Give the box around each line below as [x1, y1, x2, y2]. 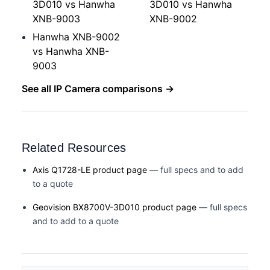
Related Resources [22, 140, 127, 154]
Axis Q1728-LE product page [33, 164, 147, 175]
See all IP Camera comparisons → [22, 82, 174, 95]
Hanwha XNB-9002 [33, 30, 120, 43]
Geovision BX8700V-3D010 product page [33, 201, 196, 212]
